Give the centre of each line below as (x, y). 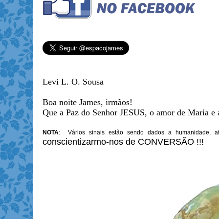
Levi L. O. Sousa (73, 82)
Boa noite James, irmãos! (87, 102)
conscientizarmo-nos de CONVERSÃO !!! (123, 142)
